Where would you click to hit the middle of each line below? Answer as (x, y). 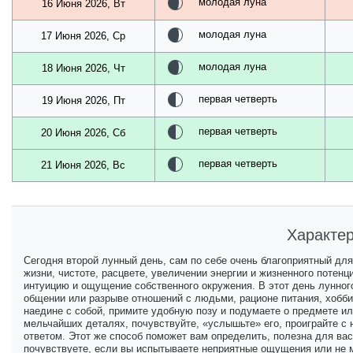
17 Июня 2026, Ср (84, 36)
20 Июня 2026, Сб (84, 133)
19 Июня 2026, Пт (84, 101)
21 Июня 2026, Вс (84, 165)
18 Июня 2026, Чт (84, 69)
